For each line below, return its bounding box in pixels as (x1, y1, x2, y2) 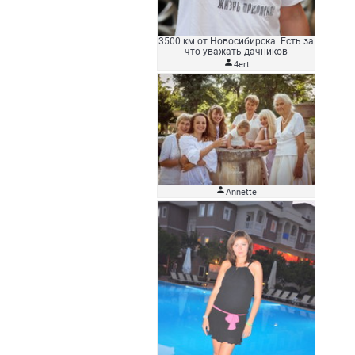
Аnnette (226, 186, 257, 197)
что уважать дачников (185, 45, 288, 57)
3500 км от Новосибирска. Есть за (158, 35, 314, 47)
